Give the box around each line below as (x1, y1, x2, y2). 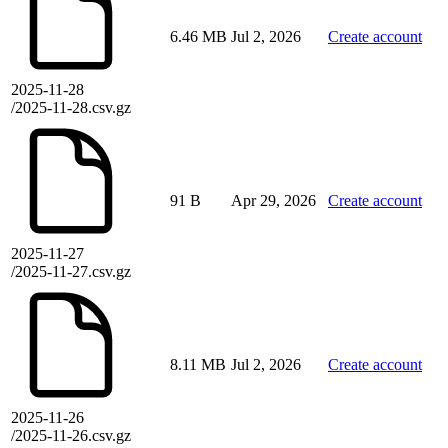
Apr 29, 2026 (231, 192, 316, 210)
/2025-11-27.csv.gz (11, 263, 131, 281)
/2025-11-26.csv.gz (11, 427, 131, 445)
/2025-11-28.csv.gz (11, 99, 131, 117)
